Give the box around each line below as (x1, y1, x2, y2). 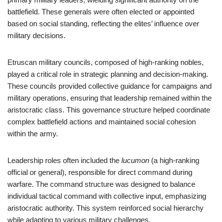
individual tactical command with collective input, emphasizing (7, 192, 206, 200)
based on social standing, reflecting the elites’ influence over (7, 19, 199, 28)
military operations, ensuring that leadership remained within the (7, 94, 212, 102)
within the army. (7, 129, 58, 138)
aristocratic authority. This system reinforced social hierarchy (7, 204, 204, 212)
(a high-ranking (149, 156, 199, 165)
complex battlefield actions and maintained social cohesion (7, 117, 196, 126)
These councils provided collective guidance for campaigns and (7, 82, 212, 90)
